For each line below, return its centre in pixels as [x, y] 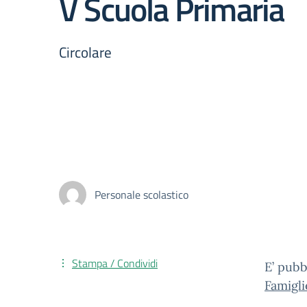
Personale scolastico [142, 195]
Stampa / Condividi [115, 263]
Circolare [85, 52]
